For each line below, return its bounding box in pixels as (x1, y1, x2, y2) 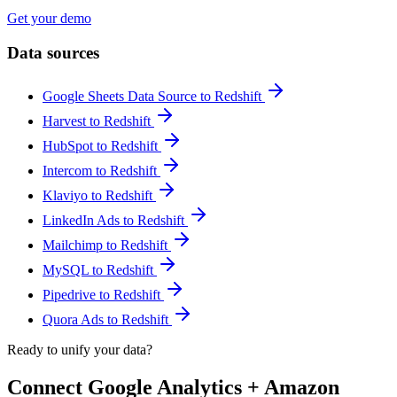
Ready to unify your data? (7, 341, 152, 357)
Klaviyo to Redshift (43, 187, 156, 203)
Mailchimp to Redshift (43, 237, 171, 253)
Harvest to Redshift (43, 113, 154, 128)
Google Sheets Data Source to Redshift (43, 88, 265, 104)
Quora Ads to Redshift (43, 311, 172, 327)
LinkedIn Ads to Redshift (43, 212, 188, 228)
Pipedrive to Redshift (43, 286, 164, 302)
